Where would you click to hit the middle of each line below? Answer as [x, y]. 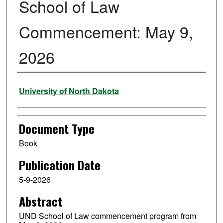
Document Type [56, 129]
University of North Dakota [69, 91]
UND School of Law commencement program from [107, 216]
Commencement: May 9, [106, 32]
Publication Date [59, 165]
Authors [33, 86]
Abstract [40, 201]
